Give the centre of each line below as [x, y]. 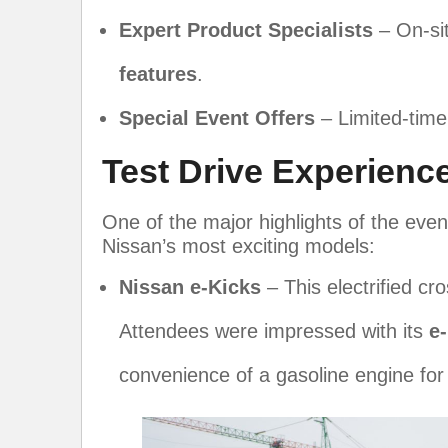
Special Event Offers [217, 117]
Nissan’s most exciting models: [238, 245]
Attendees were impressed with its [274, 330]
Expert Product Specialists [246, 29]
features [158, 73]
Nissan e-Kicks [190, 286]
